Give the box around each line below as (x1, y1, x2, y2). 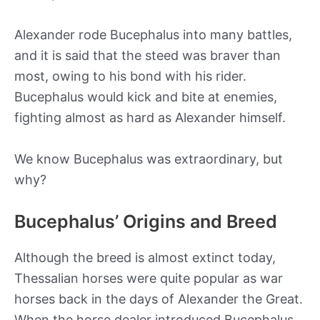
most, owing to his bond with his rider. (14, 68, 246, 84)
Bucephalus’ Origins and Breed (14, 211, 277, 233)
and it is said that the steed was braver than (14, 47, 281, 63)
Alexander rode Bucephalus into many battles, (14, 26, 292, 42)
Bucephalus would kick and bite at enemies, (14, 89, 277, 104)
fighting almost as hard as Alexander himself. (14, 109, 289, 125)
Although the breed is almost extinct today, (14, 250, 276, 266)
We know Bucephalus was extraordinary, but (14, 151, 283, 166)
